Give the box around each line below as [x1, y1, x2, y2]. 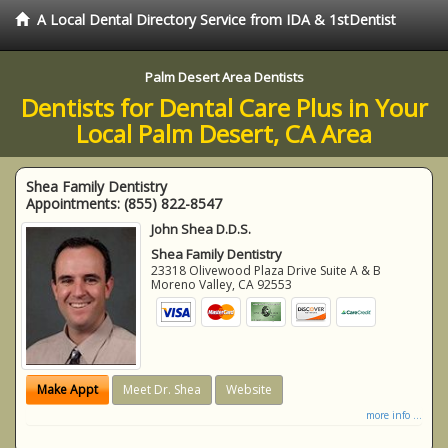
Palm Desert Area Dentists [144, 68, 304, 86]
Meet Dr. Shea [123, 380, 201, 398]
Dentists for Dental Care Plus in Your [20, 91, 428, 124]
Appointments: [26, 194, 124, 213]
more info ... [366, 407, 422, 422]
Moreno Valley [151, 276, 233, 293]
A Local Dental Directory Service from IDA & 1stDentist [37, 10, 396, 29]
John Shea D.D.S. [151, 220, 252, 238]
